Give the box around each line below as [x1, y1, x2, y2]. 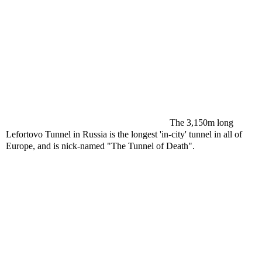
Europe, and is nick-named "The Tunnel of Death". [6, 141, 195, 151]
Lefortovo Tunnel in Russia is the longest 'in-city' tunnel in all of [6, 129, 242, 139]
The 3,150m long [170, 118, 233, 127]
